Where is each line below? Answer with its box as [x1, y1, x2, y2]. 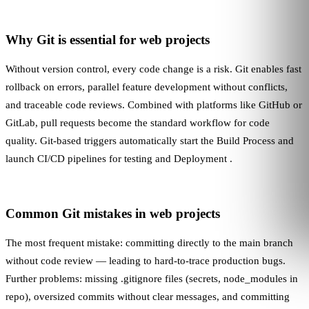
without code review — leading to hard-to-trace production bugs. [6, 255, 286, 266]
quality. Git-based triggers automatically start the [6, 134, 217, 146]
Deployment [174, 152, 227, 164]
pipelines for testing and [65, 152, 174, 164]
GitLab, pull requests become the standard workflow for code [6, 117, 270, 128]
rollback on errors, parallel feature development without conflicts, [6, 81, 288, 92]
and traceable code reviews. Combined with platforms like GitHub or [6, 99, 302, 110]
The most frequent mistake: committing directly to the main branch [6, 237, 293, 248]
